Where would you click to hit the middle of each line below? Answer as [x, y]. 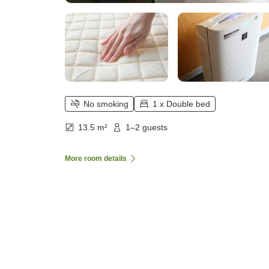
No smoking [106, 104]
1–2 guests [147, 128]
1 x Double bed [181, 104]
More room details [96, 159]
